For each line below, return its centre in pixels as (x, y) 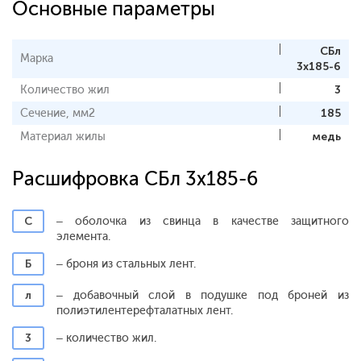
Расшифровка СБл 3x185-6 (135, 178)
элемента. (83, 236)
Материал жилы (63, 136)
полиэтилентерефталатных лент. (145, 310)
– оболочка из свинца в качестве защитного (203, 221)
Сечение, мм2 (58, 113)
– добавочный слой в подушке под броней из (203, 295)
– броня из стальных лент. (126, 263)
